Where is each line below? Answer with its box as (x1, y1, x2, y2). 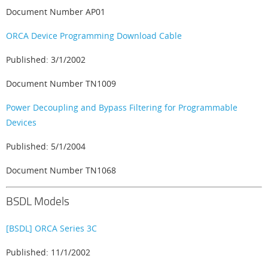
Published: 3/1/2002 (6, 54, 86, 65)
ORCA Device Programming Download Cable (6, 30, 182, 41)
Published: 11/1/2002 (6, 246, 90, 258)
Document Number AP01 (6, 6, 105, 17)
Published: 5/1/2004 (6, 141, 86, 152)
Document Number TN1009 (6, 78, 116, 89)
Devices (6, 117, 36, 128)
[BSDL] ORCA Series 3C (6, 223, 97, 234)
